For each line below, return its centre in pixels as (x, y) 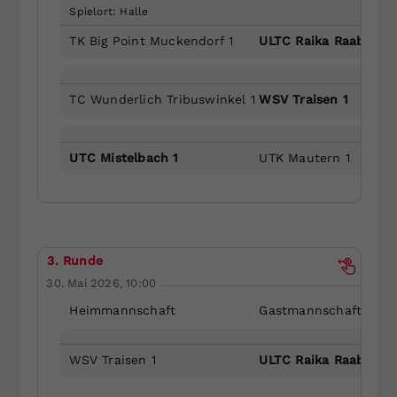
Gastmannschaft (311, 310)
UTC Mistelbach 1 (124, 157)
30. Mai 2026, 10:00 (101, 283)
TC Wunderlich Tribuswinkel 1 (163, 99)
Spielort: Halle (109, 11)
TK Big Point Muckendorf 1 (152, 40)
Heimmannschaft (123, 310)
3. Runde (75, 260)
